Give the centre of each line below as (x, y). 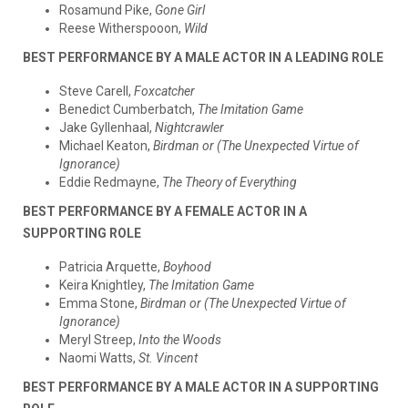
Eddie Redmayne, (111, 182)
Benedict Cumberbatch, (128, 109)
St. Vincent (168, 357)
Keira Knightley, (104, 285)
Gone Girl (180, 10)
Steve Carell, (97, 91)
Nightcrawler (189, 127)
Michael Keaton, (106, 145)
